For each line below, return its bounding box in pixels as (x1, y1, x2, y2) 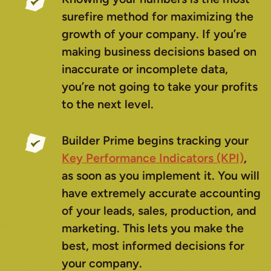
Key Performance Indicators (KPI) (62, 151, 244, 166)
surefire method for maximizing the (62, 8, 254, 24)
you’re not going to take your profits (62, 79, 258, 94)
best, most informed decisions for (62, 238, 245, 253)
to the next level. (62, 96, 154, 111)
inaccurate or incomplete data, (62, 61, 229, 76)
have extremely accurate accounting (62, 186, 261, 201)
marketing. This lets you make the (62, 221, 244, 236)
